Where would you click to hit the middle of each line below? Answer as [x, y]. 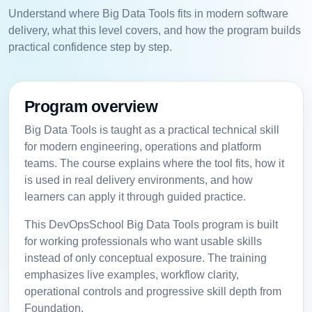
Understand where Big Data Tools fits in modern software [148, 14]
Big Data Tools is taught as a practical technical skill [151, 130]
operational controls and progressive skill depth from [153, 291]
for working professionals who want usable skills [143, 241]
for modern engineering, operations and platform [142, 146]
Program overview [91, 106]
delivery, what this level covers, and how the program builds [155, 30]
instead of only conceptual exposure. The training [145, 258]
